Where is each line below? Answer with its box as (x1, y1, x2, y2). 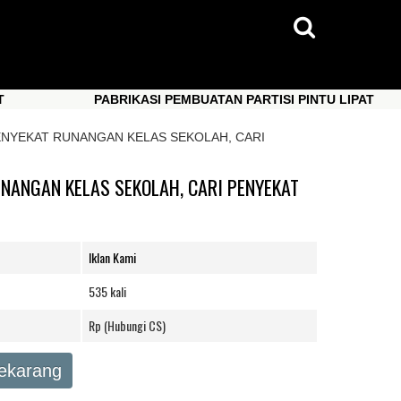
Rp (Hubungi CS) (88, 316, 166, 335)
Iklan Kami (88, 248, 136, 267)
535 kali (88, 282, 126, 301)
